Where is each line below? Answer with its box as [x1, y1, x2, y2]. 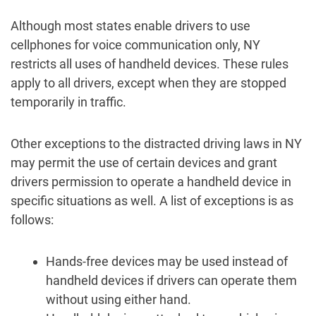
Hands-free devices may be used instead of [46, 254, 288, 269]
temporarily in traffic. [11, 95, 126, 109]
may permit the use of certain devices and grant [11, 155, 277, 170]
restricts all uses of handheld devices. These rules [11, 56, 288, 71]
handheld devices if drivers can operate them [46, 273, 297, 288]
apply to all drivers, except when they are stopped [11, 75, 286, 90]
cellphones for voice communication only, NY [11, 37, 260, 52]
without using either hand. [46, 292, 191, 307]
